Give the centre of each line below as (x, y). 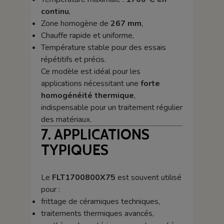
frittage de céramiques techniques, (100, 202)
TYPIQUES (74, 149)
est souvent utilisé (148, 178)
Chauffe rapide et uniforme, (87, 35)
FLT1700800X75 (83, 178)
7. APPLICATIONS (95, 134)
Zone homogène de (75, 23)
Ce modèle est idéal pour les (90, 71)
